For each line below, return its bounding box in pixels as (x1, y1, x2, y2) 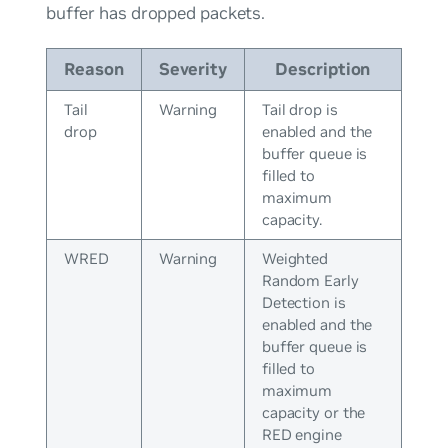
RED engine (261, 425, 342, 444)
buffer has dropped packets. (45, 2, 266, 25)
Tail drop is (261, 100, 338, 119)
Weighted (261, 249, 329, 268)
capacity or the (261, 403, 366, 422)
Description (275, 58, 371, 80)
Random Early (261, 271, 359, 290)
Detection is (261, 293, 346, 312)
